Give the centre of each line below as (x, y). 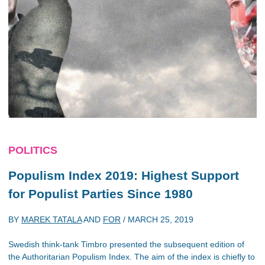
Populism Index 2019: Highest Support (124, 175)
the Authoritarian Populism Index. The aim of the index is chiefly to (132, 256)
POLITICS (33, 150)
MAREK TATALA (51, 219)
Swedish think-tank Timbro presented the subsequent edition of (126, 244)
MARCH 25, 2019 (161, 219)
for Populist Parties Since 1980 (101, 194)
